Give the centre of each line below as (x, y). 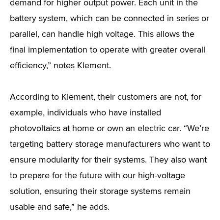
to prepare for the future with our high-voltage (97, 176)
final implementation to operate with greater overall (108, 50)
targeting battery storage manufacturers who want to (110, 144)
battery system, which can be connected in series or (110, 19)
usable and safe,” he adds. (60, 207)
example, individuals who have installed (85, 113)
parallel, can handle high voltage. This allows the (102, 34)
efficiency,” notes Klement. (60, 66)
